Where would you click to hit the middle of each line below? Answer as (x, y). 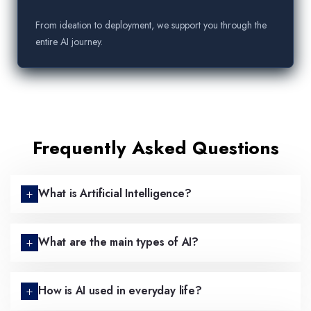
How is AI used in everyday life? (120, 291)
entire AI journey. (69, 42)
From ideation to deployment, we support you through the (151, 25)
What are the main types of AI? (118, 242)
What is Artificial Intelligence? (115, 194)
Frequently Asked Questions (155, 148)
